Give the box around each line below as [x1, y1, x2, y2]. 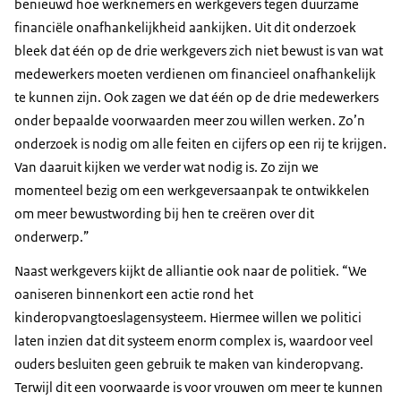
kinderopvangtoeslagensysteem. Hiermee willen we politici [14, 308, 362, 326]
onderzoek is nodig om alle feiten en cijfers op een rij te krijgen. [14, 134, 387, 152]
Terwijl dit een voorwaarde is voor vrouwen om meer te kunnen [14, 378, 383, 396]
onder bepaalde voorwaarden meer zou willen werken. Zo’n [14, 111, 365, 129]
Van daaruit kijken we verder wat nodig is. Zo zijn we [14, 158, 319, 175]
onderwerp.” [14, 227, 90, 245]
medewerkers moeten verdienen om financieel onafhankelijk [14, 64, 376, 82]
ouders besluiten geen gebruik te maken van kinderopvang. [14, 354, 363, 372]
